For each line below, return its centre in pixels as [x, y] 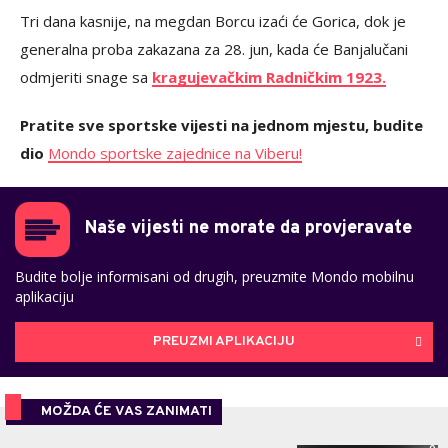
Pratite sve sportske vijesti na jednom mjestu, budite [221, 124]
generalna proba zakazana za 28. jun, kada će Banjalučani [214, 48]
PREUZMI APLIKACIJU [224, 342]
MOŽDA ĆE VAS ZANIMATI [126, 411]
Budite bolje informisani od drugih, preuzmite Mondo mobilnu [214, 276]
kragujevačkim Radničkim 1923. [269, 76]
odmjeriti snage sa [86, 76]
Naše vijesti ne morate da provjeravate [248, 228]
